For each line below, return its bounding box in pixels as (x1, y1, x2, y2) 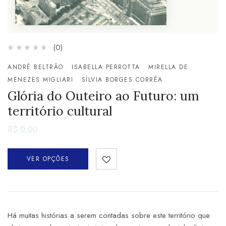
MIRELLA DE (148, 62, 188, 72)
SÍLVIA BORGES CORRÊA (81, 75, 163, 84)
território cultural (8, 102, 112, 119)
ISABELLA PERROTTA (72, 62, 140, 72)
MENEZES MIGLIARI (8, 75, 73, 84)
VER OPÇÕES (26, 154, 70, 163)
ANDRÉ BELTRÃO (8, 62, 64, 72)
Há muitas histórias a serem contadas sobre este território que (8, 210, 210, 221)
